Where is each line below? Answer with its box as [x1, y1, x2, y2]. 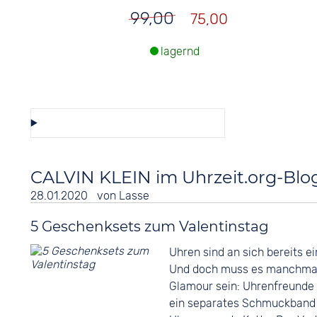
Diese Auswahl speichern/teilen [50, 144, 207, 158]
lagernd [161, 45, 200, 59]
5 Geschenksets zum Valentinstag [30, 217, 269, 235]
